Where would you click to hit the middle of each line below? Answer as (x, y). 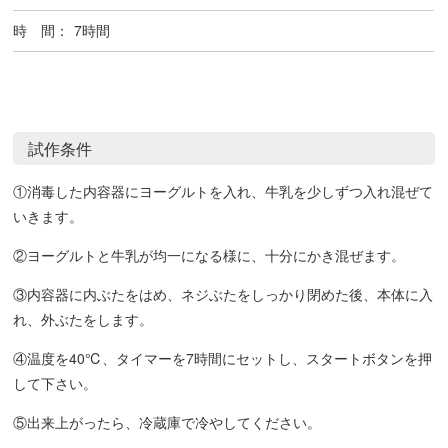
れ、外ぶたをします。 (83, 319)
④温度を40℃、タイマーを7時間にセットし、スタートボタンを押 (223, 358)
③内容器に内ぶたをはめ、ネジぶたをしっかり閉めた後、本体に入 (223, 294)
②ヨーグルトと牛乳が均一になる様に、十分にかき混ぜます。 (209, 255)
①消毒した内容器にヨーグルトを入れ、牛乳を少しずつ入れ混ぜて (223, 191)
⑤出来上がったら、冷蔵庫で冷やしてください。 (167, 422)
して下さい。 (55, 383)
